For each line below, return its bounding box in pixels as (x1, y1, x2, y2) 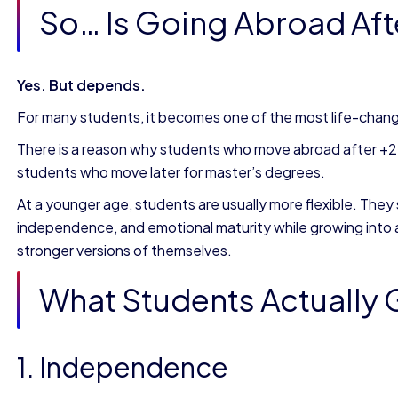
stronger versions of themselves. (17, 241, 232, 259)
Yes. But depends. (17, 76, 146, 94)
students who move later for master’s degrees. (17, 163, 325, 181)
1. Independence (17, 350, 228, 384)
